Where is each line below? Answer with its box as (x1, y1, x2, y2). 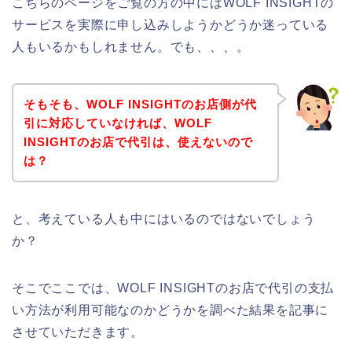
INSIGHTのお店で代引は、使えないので (23, 134, 253, 148)
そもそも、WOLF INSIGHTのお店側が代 (23, 97, 257, 111)
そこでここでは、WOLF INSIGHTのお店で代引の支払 (12, 280, 335, 295)
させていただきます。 (12, 324, 145, 339)
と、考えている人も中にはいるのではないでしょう (12, 211, 316, 225)
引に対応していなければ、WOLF (23, 115, 212, 130)
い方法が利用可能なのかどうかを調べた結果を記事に (12, 302, 329, 317)
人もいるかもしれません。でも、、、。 (12, 40, 250, 54)
